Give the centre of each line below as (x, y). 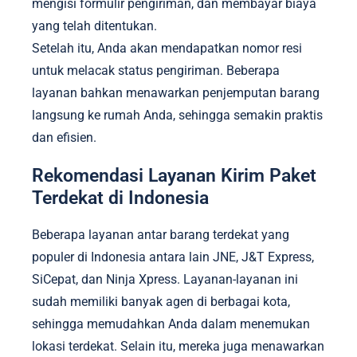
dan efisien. (64, 138)
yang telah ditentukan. (96, 26)
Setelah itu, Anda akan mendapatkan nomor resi (167, 49)
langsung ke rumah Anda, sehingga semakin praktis (177, 116)
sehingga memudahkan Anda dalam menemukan (171, 324)
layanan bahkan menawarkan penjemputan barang (176, 93)
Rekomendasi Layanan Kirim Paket (174, 176)
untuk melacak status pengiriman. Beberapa (156, 71)
